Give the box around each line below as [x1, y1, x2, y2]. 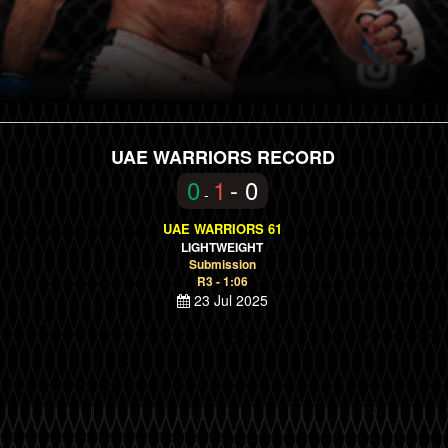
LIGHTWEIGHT [181, 238, 264, 256]
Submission [188, 255, 256, 273]
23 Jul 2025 [189, 290, 268, 310]
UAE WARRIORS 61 [162, 219, 282, 238]
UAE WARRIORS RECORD [110, 144, 335, 170]
